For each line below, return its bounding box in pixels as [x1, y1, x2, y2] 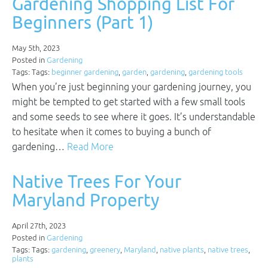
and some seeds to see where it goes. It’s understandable [12, 111, 255, 122]
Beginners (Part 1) [12, 12, 153, 32]
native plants [160, 245, 204, 254]
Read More [67, 141, 114, 152]
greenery [90, 245, 120, 254]
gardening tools [188, 68, 243, 77]
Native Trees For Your [12, 171, 181, 191]
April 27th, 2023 [12, 221, 66, 230]
